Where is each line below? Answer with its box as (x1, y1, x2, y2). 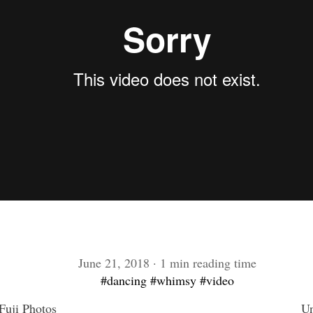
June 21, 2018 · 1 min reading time (78, 254, 256, 271)
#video (199, 271, 234, 289)
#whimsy (150, 271, 196, 289)
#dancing (100, 271, 147, 289)
